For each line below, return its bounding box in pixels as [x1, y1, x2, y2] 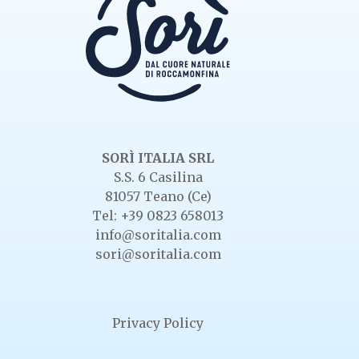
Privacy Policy [112, 315, 204, 332]
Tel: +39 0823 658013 [92, 208, 224, 224]
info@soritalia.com [95, 227, 221, 244]
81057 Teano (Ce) [104, 188, 212, 205]
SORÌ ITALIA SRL [102, 150, 215, 167]
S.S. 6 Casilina [113, 169, 203, 186]
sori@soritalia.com [95, 246, 221, 263]
